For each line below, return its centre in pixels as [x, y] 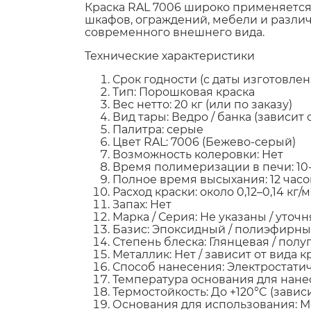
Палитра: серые [158, 129]
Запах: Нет [142, 204]
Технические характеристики [170, 56]
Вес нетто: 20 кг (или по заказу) [202, 104]
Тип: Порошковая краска [184, 92]
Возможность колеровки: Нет [198, 154]
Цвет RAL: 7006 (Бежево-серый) [204, 142]
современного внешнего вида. [175, 32]
